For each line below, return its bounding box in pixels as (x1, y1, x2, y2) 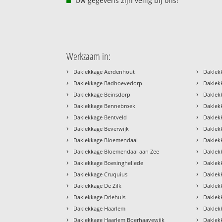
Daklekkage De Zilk (73, 181, 122, 189)
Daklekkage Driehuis (73, 193, 126, 201)
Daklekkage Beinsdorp (73, 90, 131, 98)
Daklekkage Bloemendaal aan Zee (73, 147, 160, 155)
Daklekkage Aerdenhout (73, 67, 135, 75)
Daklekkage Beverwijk (73, 124, 129, 132)
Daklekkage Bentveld (73, 113, 127, 121)
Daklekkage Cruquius (73, 170, 128, 178)
